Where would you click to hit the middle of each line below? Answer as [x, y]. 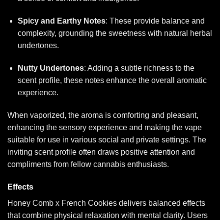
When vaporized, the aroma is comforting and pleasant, [103, 115]
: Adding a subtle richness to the [139, 68]
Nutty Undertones [51, 68]
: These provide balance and [155, 21]
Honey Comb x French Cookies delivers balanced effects [106, 203]
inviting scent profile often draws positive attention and [101, 152]
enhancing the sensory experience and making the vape [105, 127]
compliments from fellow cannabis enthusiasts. [88, 164]
